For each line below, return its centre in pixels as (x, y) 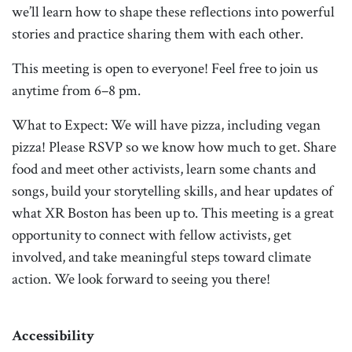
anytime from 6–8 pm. (76, 90)
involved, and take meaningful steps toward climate (161, 256)
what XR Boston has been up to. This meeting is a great (173, 212)
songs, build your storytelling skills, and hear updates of (172, 190)
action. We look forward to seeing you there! (141, 278)
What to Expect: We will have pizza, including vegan (166, 124)
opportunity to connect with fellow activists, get (152, 234)
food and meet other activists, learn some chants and (164, 168)
